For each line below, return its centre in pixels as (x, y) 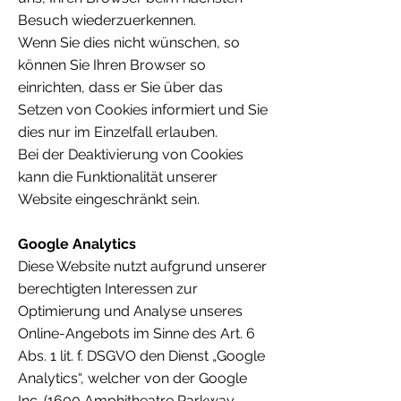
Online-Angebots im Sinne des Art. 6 (137, 334)
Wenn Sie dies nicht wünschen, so (129, 43)
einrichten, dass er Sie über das (120, 88)
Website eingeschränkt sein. (109, 200)
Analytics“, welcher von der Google (132, 379)
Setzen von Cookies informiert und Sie (143, 110)
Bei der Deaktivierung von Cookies (131, 155)
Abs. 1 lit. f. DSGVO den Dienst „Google (141, 356)
